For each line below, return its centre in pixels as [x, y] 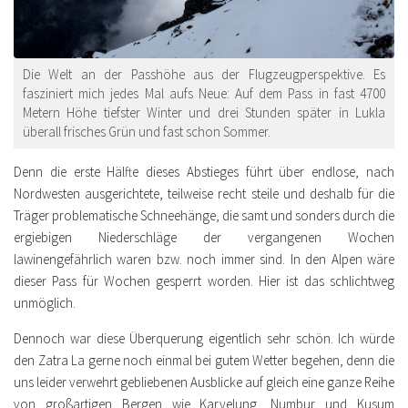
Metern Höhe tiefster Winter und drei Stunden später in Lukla [204, 112]
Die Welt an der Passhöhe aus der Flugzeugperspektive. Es [204, 74]
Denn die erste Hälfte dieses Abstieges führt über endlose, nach [204, 171]
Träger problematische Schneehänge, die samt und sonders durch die [204, 215]
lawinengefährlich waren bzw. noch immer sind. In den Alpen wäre [204, 259]
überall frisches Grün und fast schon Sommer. [147, 131]
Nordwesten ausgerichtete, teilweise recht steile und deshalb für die [204, 193]
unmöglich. [45, 302]
